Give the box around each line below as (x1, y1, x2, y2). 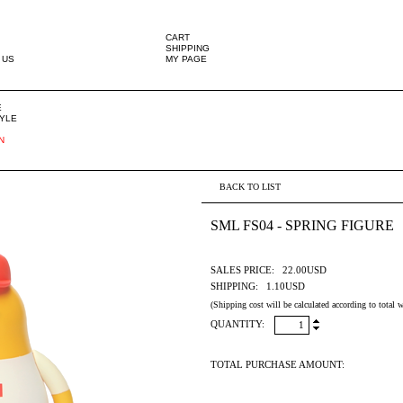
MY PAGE (166, 54, 207, 64)
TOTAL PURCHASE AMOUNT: (210, 359, 345, 370)
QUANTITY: (210, 318, 264, 329)
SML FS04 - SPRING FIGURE (210, 218, 394, 233)
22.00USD (282, 264, 327, 275)
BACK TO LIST (219, 182, 281, 192)
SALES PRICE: (210, 264, 274, 275)
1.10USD (266, 281, 305, 291)
